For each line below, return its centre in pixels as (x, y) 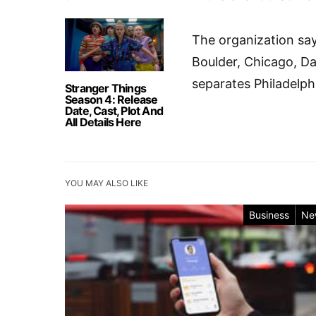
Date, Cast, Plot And (114, 110)
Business (269, 214)
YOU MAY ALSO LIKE (107, 183)
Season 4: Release (111, 99)
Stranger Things (105, 88)
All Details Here (103, 122)
